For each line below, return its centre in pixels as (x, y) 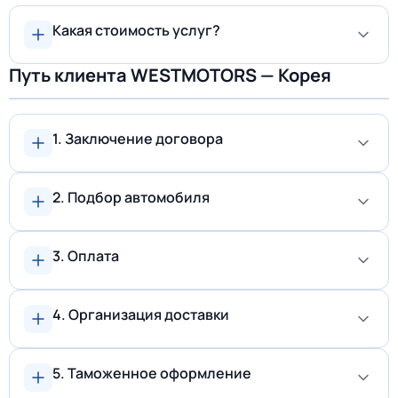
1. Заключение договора (138, 139)
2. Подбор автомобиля (131, 197)
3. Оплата (86, 256)
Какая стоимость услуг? (136, 30)
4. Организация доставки (141, 314)
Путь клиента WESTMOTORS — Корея (170, 75)
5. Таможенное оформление (152, 373)
